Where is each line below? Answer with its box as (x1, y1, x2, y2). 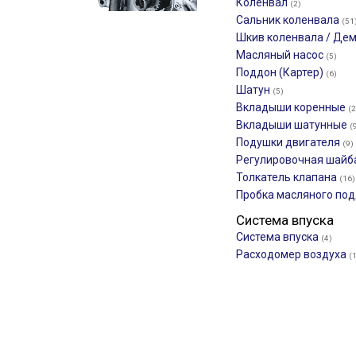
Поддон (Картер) (236, 66, 326, 79)
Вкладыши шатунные (236, 118, 350, 131)
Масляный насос (236, 48, 326, 61)
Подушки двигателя (236, 136, 342, 149)
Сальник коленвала (236, 14, 342, 26)
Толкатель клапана (236, 171, 339, 184)
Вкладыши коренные (236, 101, 348, 114)
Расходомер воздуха (236, 248, 349, 261)
